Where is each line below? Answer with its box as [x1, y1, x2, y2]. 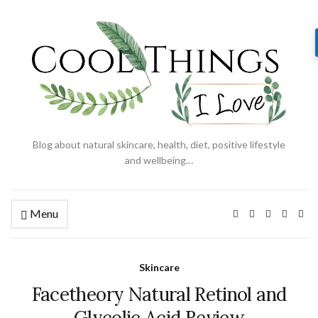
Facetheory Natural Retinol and [31, 283, 287, 307]
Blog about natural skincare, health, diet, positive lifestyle [33, 138, 285, 151]
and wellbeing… [125, 154, 193, 167]
